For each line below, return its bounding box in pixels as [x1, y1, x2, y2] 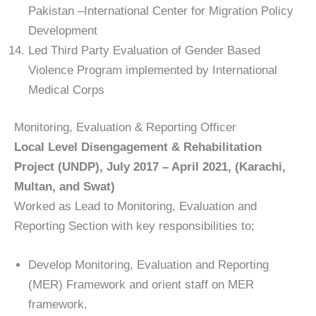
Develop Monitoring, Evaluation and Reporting [28, 258, 269, 272]
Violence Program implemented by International [28, 63, 277, 77]
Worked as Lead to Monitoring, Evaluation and [14, 200, 257, 214]
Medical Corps [28, 83, 104, 97]
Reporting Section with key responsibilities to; [14, 219, 255, 233]
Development [28, 23, 97, 37]
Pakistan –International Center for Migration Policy [28, 4, 293, 18]
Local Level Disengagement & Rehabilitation [14, 140, 262, 154]
